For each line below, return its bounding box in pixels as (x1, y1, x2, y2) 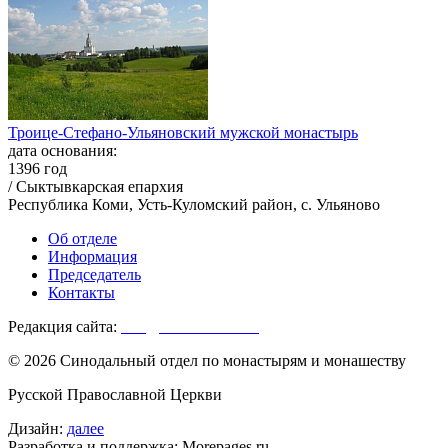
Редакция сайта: (8, 318, 121, 336)
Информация (48, 248, 137, 266)
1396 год (8, 160, 67, 178)
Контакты (48, 284, 115, 302)
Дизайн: (8, 420, 67, 438)
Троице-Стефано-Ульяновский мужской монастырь (8, 124, 358, 142)
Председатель (48, 266, 141, 284)
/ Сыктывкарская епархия (8, 178, 183, 196)
